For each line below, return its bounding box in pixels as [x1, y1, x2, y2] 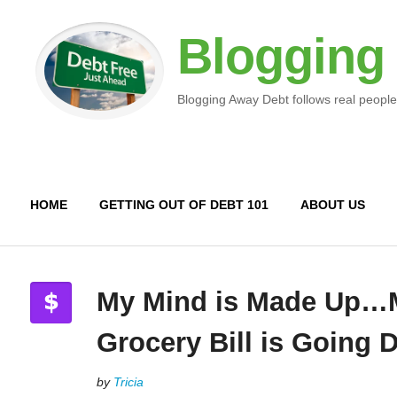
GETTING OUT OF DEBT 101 [98, 198, 269, 212]
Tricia [113, 375, 144, 389]
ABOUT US [300, 198, 365, 212]
